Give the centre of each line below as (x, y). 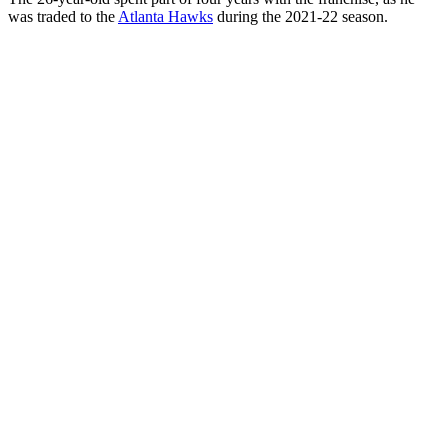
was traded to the (63, 17)
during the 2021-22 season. (300, 17)
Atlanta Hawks (165, 17)
